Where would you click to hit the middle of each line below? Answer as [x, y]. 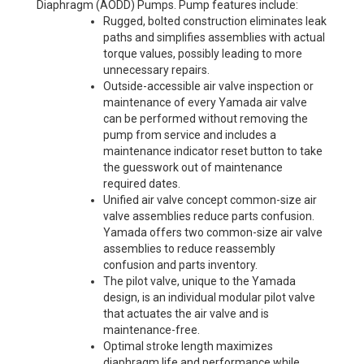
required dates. [142, 184]
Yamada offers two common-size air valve [213, 232]
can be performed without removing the [206, 119]
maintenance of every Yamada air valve [205, 102]
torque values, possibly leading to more [203, 54]
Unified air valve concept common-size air [210, 200]
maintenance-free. [152, 330]
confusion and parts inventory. [180, 265]
